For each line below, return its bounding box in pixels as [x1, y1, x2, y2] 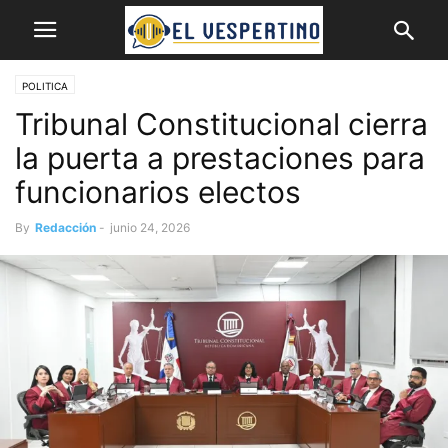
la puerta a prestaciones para [15, 140, 425, 176]
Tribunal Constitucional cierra [15, 106, 428, 142]
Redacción [35, 220, 96, 235]
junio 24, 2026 [110, 220, 190, 235]
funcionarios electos [15, 174, 301, 210]
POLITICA [22, 80, 68, 92]
